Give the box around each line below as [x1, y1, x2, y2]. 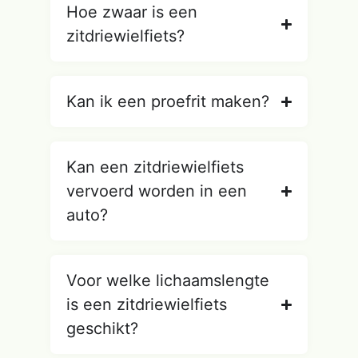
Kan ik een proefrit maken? [66, 92, 269, 112]
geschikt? [66, 319, 138, 339]
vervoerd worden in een [66, 181, 247, 201]
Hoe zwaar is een [66, 2, 197, 22]
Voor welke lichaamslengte [66, 271, 269, 291]
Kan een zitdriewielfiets [66, 157, 244, 177]
